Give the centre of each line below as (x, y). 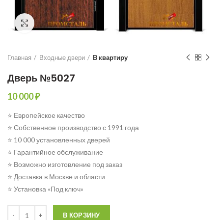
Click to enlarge (59, 23)
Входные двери (62, 58)
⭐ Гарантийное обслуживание (55, 152)
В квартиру (110, 58)
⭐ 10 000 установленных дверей (59, 140)
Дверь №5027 (41, 78)
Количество (25, 210)
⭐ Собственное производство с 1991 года (73, 128)
